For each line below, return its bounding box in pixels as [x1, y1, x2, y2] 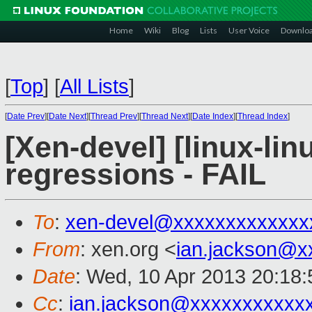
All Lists [60, 75, 129, 97]
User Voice [228, 25, 270, 36]
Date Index [192, 111, 233, 121]
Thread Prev [91, 111, 137, 121]
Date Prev [7, 111, 45, 121]
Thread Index [237, 111, 288, 121]
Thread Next [141, 111, 188, 121]
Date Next [49, 111, 86, 121]
